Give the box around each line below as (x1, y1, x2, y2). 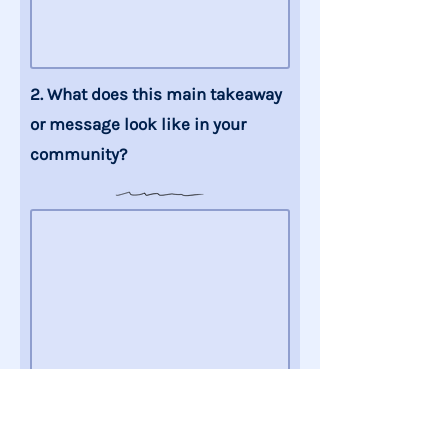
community (30, 144, 119, 164)
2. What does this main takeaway (30, 84, 282, 104)
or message (30, 114, 124, 134)
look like (124, 114, 190, 134)
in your (190, 114, 246, 134)
